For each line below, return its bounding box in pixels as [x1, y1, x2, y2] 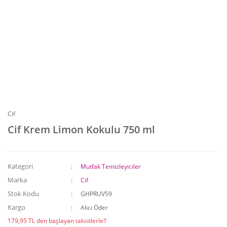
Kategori [8, 162, 33, 171]
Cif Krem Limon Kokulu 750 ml [8, 123, 155, 136]
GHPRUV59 [81, 190, 112, 198]
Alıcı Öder [81, 203, 108, 212]
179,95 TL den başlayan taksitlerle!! [8, 216, 106, 225]
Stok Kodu [8, 189, 39, 198]
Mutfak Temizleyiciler [81, 162, 141, 171]
